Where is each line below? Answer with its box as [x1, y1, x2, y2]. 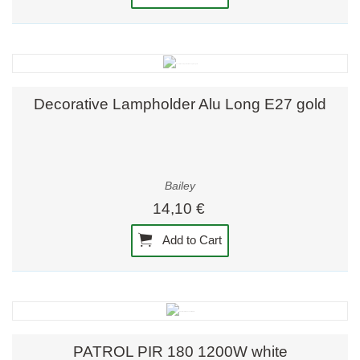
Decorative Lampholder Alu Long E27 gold [34, 96, 326, 113]
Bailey [165, 179, 195, 192]
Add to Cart [160, 232, 223, 247]
